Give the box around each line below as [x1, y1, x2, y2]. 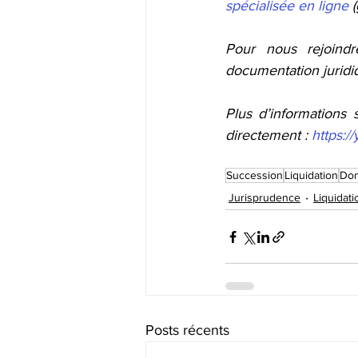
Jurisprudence [229, 190, 300, 204]
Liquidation [284, 169, 338, 181]
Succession [226, 169, 283, 181]
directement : [225, 127, 312, 143]
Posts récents [145, 322, 229, 338]
